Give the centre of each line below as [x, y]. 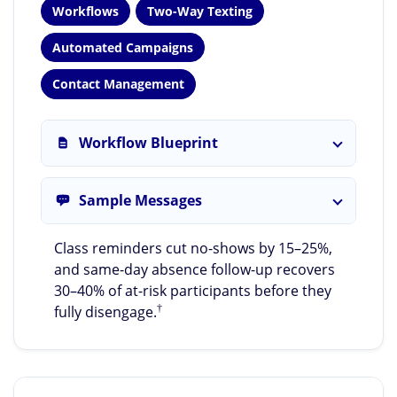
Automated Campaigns [123, 47]
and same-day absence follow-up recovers [195, 269]
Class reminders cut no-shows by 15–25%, [194, 248]
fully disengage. [106, 311]
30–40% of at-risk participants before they [193, 290]
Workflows [86, 11]
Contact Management [118, 83]
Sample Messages [140, 201]
